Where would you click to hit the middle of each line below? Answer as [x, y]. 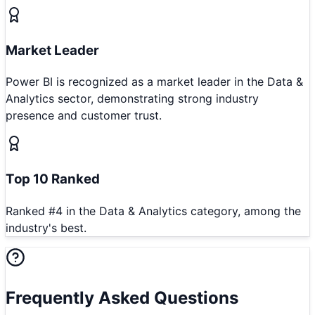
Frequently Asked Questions [122, 297]
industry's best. [46, 227]
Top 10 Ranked [53, 179]
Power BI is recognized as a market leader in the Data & [154, 82]
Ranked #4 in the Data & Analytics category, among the [153, 211]
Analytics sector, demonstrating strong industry [132, 99]
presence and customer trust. [84, 116]
